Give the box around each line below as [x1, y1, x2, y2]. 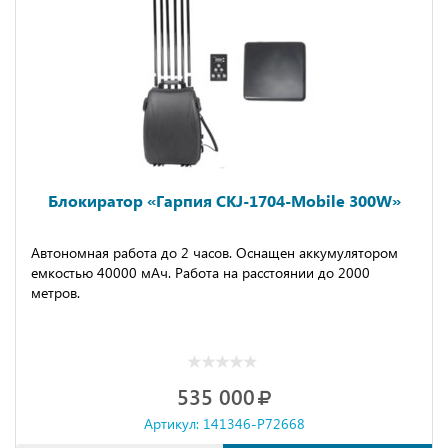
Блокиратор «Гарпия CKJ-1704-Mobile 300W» [47, 190, 401, 211]
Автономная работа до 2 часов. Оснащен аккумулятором [31, 243, 398, 262]
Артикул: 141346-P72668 [143, 414, 305, 433]
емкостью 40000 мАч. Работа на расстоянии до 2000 [31, 263, 370, 282]
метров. [31, 283, 84, 302]
